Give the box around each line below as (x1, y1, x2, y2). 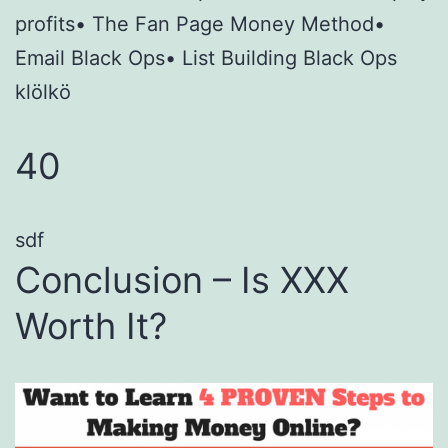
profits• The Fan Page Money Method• (15, 11, 385, 36)
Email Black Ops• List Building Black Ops (15, 45, 397, 70)
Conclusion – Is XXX (15, 257, 349, 302)
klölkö (15, 79, 71, 104)
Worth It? (15, 303, 167, 348)
